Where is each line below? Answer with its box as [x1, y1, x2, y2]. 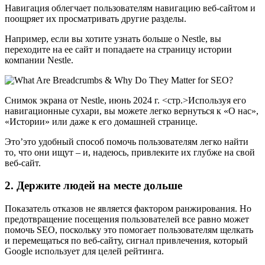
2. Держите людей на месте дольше [5, 179, 182, 192]
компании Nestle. [5, 54, 73, 65]
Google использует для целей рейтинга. [5, 245, 164, 256]
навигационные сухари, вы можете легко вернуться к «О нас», [5, 105, 258, 116]
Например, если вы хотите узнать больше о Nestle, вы [5, 33, 221, 44]
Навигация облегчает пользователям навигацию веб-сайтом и [5, 2, 256, 13]
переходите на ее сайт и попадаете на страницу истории [5, 44, 232, 54]
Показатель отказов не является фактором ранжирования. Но [5, 203, 251, 214]
